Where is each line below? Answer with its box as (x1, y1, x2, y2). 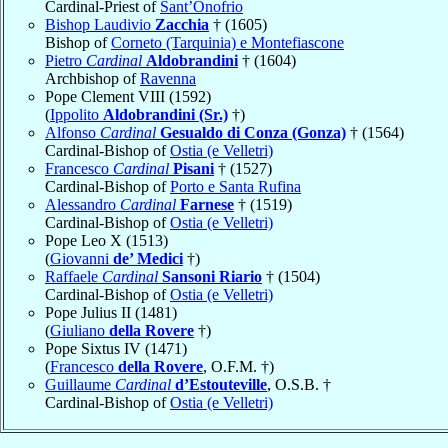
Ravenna (140, 69, 196, 87)
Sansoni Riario (162, 267, 262, 285)
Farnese (180, 195, 234, 213)
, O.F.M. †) (203, 357, 274, 375)
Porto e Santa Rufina (170, 177, 301, 195)
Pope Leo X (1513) (45, 231, 168, 249)
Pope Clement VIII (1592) (45, 87, 211, 105)
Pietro (45, 51, 86, 69)
